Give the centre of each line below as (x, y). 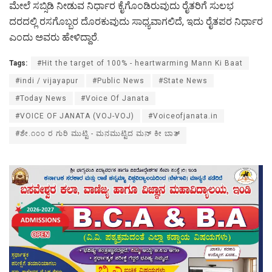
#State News (183, 81)
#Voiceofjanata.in (183, 116)
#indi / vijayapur (47, 81)
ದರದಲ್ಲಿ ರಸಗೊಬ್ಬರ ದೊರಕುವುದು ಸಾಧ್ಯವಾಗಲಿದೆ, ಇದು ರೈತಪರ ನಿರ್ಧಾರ (136, 22)
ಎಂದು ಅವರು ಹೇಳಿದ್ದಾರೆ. (54, 38)
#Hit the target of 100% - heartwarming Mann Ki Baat (140, 63)
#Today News (41, 99)
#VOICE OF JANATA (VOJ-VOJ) (75, 116)
